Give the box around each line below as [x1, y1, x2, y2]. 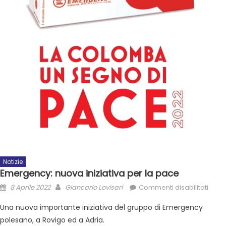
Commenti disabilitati [139, 183, 208, 193]
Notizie [3, 157, 23, 166]
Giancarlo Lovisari [65, 183, 123, 193]
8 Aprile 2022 [10, 183, 50, 193]
